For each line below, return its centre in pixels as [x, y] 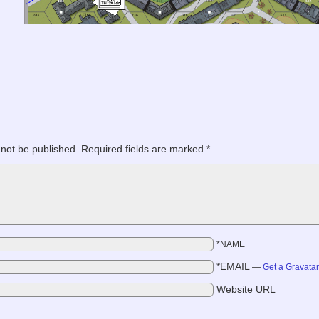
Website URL [246, 289]
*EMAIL [234, 267]
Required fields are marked [144, 149]
